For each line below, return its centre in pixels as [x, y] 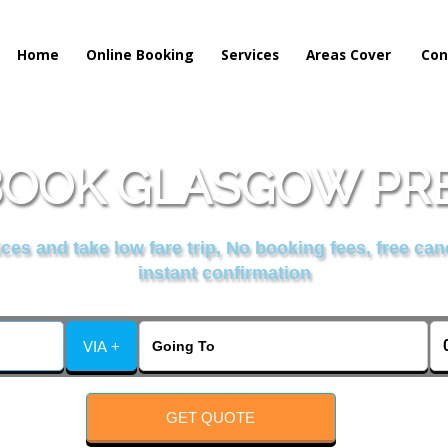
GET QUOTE [211, 417]
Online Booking [140, 54]
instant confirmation [224, 273]
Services [250, 54]
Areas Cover [348, 54]
